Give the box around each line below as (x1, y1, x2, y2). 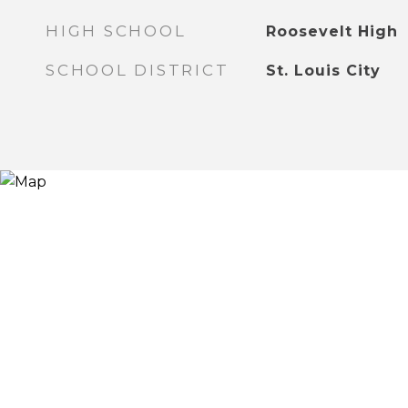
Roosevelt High (265, 23, 398, 40)
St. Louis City (265, 62, 381, 79)
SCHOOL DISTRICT (46, 61, 229, 79)
